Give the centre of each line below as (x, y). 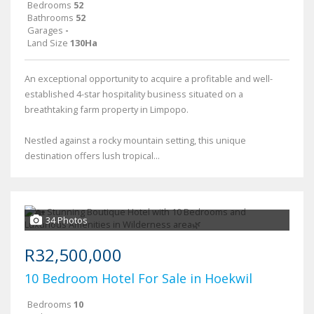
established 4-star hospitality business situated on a (134, 94)
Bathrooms (50, 18)
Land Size (48, 43)
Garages (45, 30)
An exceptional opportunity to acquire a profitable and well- (149, 79)
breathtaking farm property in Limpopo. (107, 110)
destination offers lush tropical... (92, 156)
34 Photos (67, 220)
